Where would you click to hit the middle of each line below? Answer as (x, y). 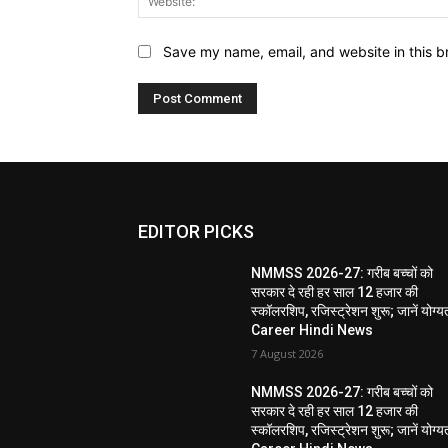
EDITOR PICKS (196, 231)
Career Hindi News (312, 329)
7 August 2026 (287, 353)
